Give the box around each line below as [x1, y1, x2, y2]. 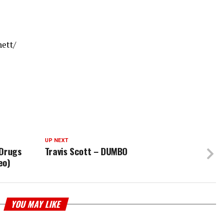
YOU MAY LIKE [10, 198, 63, 211]
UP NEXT [44, 137, 68, 144]
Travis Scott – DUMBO [44, 144, 128, 159]
